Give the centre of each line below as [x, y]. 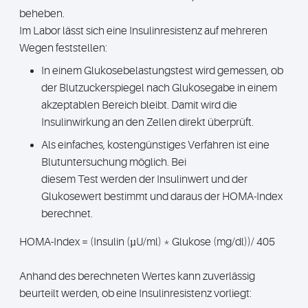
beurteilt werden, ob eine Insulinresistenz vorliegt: [135, 294]
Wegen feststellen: [63, 48]
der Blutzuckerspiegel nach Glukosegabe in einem [159, 88]
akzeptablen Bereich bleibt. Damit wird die [139, 105]
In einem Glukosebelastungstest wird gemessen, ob [162, 71]
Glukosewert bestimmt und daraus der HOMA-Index [162, 197]
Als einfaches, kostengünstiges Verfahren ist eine [155, 145]
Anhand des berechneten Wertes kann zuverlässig [137, 276]
